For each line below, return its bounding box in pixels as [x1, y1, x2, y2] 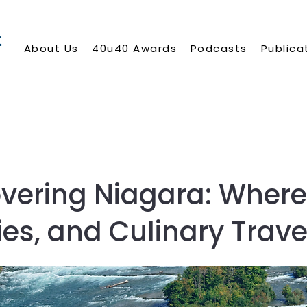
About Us [23, 41, 79, 56]
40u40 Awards [92, 41, 177, 56]
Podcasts [190, 41, 247, 56]
